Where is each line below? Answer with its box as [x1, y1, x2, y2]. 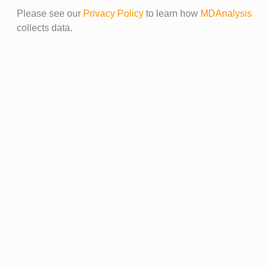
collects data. [16, 23, 72, 33]
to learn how [143, 8, 200, 19]
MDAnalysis [200, 8, 252, 19]
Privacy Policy [83, 8, 144, 19]
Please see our [16, 8, 83, 19]
